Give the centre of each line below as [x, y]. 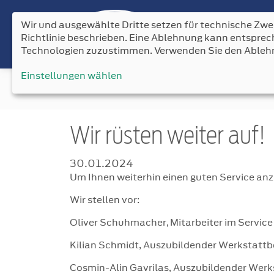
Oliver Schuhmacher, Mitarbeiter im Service [171, 222]
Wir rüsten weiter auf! [168, 136]
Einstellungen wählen [72, 75]
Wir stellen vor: [105, 200]
